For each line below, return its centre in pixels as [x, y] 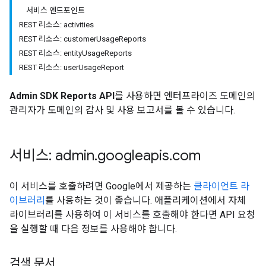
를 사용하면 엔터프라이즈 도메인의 [185, 96]
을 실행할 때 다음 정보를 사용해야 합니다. [93, 229]
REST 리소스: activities [56, 25]
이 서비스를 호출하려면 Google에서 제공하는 [102, 186]
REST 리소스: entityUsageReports [75, 53]
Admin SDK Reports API [62, 96]
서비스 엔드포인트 [56, 10]
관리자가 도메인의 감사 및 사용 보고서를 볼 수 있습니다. [122, 110]
